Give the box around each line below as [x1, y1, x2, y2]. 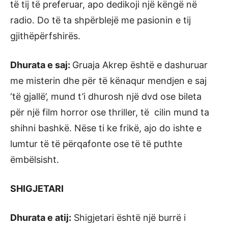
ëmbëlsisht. [10, 154, 59, 165]
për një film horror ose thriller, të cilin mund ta [10, 107, 209, 118]
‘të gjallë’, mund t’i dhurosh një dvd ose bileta [10, 91, 202, 102]
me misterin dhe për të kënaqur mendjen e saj [10, 75, 207, 86]
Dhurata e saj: [10, 60, 72, 70]
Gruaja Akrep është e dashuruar [72, 60, 208, 70]
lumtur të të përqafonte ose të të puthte [10, 138, 182, 149]
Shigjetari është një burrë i [71, 212, 186, 223]
